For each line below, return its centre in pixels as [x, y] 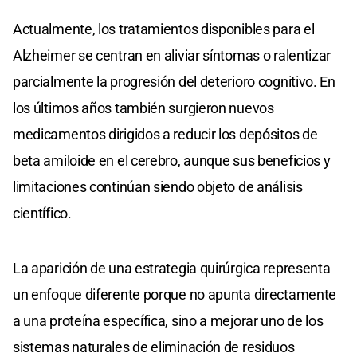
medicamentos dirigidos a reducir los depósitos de [165, 134]
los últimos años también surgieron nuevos [143, 108]
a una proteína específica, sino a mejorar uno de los [168, 320]
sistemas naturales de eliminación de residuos [154, 347]
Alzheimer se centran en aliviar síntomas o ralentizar [172, 55]
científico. [42, 213]
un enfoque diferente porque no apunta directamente [175, 294]
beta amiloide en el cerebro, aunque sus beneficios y [172, 160]
